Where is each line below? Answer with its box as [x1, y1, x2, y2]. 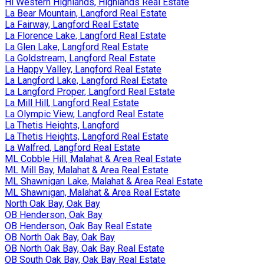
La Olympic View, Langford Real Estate [5, 108, 164, 120]
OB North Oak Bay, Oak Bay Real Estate [5, 242, 164, 254]
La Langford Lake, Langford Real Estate [5, 74, 167, 86]
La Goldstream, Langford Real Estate [5, 52, 156, 64]
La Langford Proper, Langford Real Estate [5, 85, 175, 97]
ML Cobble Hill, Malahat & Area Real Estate [5, 153, 181, 164]
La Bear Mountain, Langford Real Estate [5, 7, 167, 19]
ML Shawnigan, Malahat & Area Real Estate [5, 186, 180, 198]
